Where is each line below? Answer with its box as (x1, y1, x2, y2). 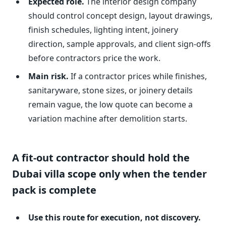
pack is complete (12, 183, 96, 197)
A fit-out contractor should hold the (12, 151, 190, 165)
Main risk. (28, 71, 69, 82)
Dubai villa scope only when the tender (12, 167, 207, 181)
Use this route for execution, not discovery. (28, 212, 201, 223)
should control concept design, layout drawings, (28, 10, 212, 22)
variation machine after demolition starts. (28, 113, 187, 125)
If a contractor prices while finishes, (69, 71, 207, 82)
